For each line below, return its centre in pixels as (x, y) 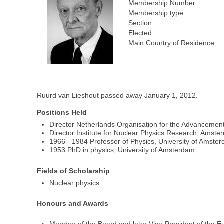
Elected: (141, 33)
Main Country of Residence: (173, 43)
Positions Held (62, 113)
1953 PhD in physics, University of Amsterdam (122, 150)
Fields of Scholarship (74, 171)
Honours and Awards (73, 204)
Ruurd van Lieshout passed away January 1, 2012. (118, 96)
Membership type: (157, 13)
